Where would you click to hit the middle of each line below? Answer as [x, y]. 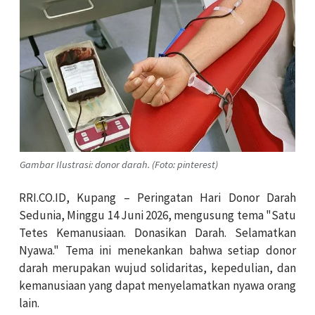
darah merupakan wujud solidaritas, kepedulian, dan [157, 268]
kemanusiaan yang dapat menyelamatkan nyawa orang [157, 286]
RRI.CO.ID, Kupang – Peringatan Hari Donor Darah [157, 198]
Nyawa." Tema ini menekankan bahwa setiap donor [157, 251]
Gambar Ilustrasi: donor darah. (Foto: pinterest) [119, 164]
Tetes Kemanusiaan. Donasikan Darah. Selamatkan [157, 233]
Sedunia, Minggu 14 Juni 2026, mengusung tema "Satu [157, 216]
